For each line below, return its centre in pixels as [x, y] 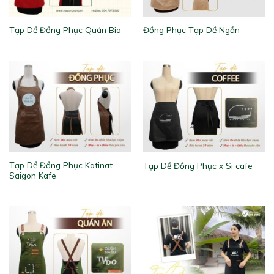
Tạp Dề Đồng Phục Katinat [61, 165]
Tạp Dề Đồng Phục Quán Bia [65, 30]
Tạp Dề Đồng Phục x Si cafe [198, 165]
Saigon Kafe [32, 175]
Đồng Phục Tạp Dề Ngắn [191, 30]
